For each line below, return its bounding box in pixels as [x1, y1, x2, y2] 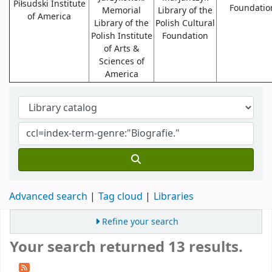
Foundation [162, 30, 208, 42]
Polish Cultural [155, 17, 215, 30]
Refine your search [102, 216, 179, 229]
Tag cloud [98, 189, 143, 204]
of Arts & [104, 42, 139, 55]
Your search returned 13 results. [10, 236, 243, 259]
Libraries [154, 189, 194, 204]
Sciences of [98, 55, 144, 68]
